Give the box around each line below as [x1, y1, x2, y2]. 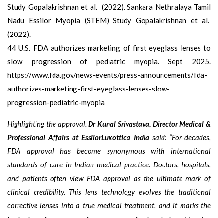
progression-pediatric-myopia [7, 97, 105, 107]
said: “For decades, [152, 132, 211, 142]
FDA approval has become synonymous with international [7, 146, 211, 155]
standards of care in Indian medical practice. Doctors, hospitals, [7, 160, 211, 169]
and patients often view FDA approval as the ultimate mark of [7, 173, 211, 182]
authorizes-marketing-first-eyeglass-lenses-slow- [7, 84, 170, 93]
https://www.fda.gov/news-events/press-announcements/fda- [7, 70, 207, 79]
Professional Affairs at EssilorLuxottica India [7, 132, 152, 142]
